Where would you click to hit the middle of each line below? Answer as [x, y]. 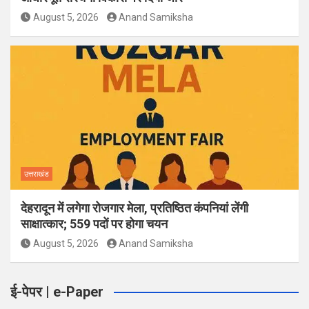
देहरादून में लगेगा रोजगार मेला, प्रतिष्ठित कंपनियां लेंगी [134, 208]
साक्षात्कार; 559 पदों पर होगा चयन [94, 223]
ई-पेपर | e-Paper [57, 291]
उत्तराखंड [37, 174]
